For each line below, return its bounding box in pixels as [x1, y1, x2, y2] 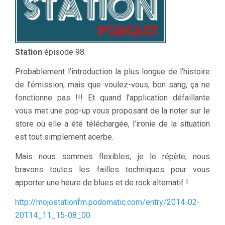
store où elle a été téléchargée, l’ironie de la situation [15, 119, 210, 129]
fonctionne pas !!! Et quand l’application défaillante [15, 92, 210, 102]
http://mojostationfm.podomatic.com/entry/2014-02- [15, 197, 200, 207]
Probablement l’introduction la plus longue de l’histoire [15, 66, 210, 76]
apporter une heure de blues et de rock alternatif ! [15, 177, 188, 187]
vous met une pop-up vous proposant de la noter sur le [15, 105, 210, 116]
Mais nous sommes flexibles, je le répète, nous [15, 151, 210, 161]
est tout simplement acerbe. [15, 132, 114, 142]
